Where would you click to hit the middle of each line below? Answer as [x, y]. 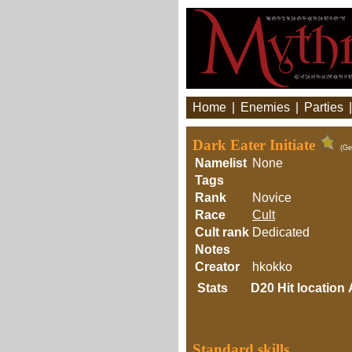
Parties [324, 107]
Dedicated [281, 232]
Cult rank [222, 232]
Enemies [265, 107]
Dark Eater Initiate [256, 145]
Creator [217, 267]
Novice [272, 198]
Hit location [311, 288]
